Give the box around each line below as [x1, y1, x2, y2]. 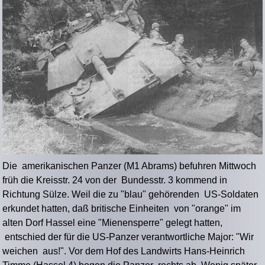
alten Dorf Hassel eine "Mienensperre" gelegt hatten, [2, 218, 223, 228]
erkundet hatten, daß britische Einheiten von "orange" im [2, 203, 241, 214]
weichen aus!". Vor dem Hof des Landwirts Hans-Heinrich [2, 246, 245, 257]
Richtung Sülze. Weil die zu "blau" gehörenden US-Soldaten [2, 189, 259, 200]
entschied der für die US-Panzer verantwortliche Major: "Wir [2, 232, 254, 243]
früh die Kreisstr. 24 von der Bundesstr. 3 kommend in [2, 175, 228, 186]
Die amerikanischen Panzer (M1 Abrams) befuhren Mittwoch [2, 161, 257, 172]
